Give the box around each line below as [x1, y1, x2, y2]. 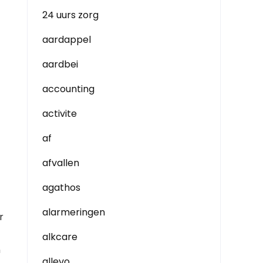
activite [42, 107, 77, 120]
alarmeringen [42, 205, 105, 219]
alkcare [42, 230, 77, 244]
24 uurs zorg [42, 8, 99, 22]
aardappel [42, 33, 91, 46]
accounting [42, 82, 95, 96]
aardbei [42, 58, 78, 71]
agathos [42, 181, 80, 194]
